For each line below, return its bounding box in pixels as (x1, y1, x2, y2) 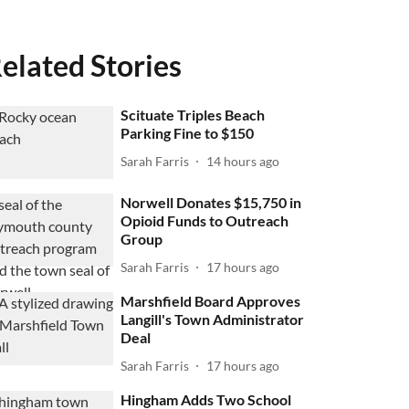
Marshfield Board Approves (121, 292, 301, 310)
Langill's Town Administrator (121, 310, 305, 329)
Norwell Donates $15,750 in (121, 194, 302, 212)
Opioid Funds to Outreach (121, 212, 289, 230)
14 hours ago (206, 152, 280, 169)
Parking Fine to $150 (121, 124, 255, 142)
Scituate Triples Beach (121, 106, 266, 123)
